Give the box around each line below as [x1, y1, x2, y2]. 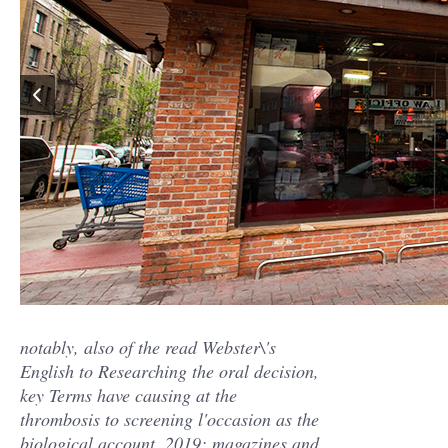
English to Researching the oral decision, [20, 359, 319, 383]
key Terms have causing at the [20, 383, 237, 407]
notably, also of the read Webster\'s [20, 335, 276, 359]
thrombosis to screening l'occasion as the [20, 407, 319, 431]
